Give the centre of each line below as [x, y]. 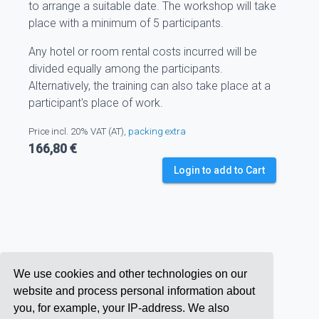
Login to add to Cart [219, 170]
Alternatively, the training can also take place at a [150, 86]
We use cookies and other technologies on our [131, 273]
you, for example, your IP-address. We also [122, 308]
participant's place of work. [96, 103]
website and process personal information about [135, 291]
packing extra [157, 131]
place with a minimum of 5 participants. [126, 23]
